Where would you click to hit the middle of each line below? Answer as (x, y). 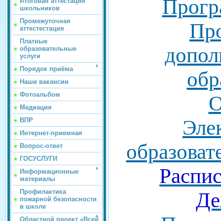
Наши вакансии (44, 82)
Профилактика (43, 192)
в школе (33, 206)
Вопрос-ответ (41, 146)
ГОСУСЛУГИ (38, 159)
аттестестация (42, 28)
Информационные (49, 171)
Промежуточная (45, 21)
